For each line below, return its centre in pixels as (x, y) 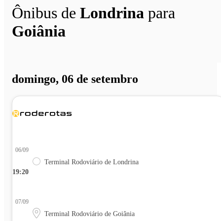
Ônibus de (46, 13)
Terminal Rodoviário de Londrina (92, 162)
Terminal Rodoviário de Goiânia (90, 214)
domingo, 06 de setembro (75, 79)
